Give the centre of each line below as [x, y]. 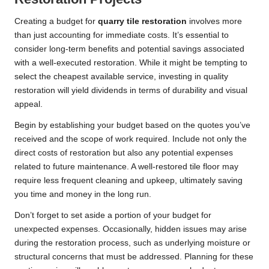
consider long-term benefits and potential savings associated [129, 49]
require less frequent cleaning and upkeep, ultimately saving [128, 180]
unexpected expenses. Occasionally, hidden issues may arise [131, 229]
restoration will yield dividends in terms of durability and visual [131, 90]
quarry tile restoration [142, 21]
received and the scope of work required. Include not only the [131, 139]
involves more [214, 21]
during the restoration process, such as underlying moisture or [132, 243]
